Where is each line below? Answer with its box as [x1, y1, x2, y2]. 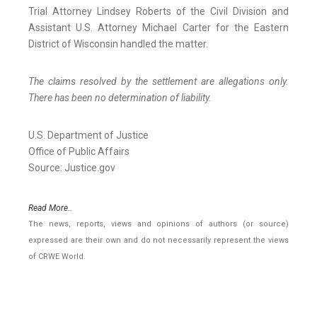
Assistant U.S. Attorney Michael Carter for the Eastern [28, 22, 289, 34]
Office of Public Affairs [28, 146, 129, 158]
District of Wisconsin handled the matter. [28, 38, 208, 50]
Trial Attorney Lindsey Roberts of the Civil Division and [28, 6, 289, 18]
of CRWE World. [28, 252, 86, 262]
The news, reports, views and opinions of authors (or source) [28, 219, 289, 229]
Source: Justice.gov [28, 162, 115, 174]
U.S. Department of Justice [28, 129, 149, 142]
